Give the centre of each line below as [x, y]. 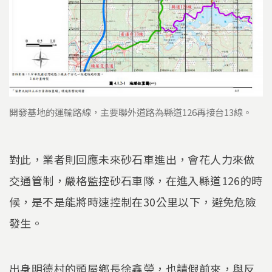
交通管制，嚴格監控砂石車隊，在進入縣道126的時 [136, 180]
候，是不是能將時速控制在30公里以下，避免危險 [133, 201]
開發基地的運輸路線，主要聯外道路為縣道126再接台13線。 [131, 112]
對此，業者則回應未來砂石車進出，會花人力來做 [132, 159]
